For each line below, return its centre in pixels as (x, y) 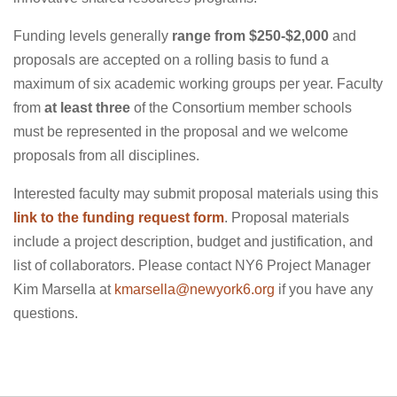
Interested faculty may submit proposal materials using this (196, 193)
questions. (46, 313)
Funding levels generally (93, 35)
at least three (89, 107)
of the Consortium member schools (243, 107)
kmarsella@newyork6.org (195, 289)
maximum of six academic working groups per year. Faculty (198, 83)
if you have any (324, 289)
